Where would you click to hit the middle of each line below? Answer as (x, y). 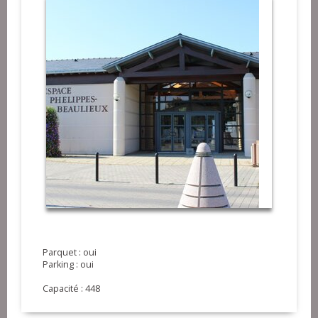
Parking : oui (68, 264)
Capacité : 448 (71, 288)
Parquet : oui (70, 252)
